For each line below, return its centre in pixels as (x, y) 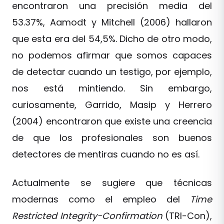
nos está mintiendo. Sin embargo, (112, 88)
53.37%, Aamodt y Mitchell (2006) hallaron (112, 22)
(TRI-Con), (187, 215)
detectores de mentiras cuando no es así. (106, 154)
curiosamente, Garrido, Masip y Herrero (112, 104)
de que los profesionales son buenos (112, 137)
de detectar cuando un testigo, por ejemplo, (112, 71)
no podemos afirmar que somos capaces (112, 55)
